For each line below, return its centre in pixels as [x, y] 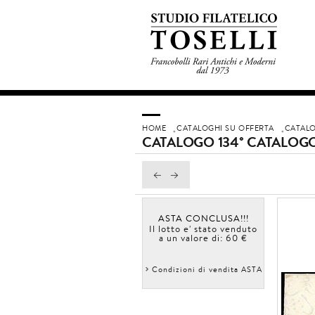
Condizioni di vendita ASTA [207, 269]
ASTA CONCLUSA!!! [203, 218]
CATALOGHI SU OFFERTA [225, 128]
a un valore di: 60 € [203, 238]
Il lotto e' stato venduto [203, 229]
